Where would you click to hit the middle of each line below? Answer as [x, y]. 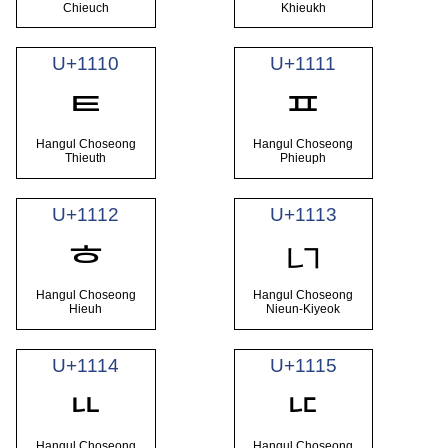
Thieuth [86, 158]
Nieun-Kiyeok [303, 309]
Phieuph [303, 158]
